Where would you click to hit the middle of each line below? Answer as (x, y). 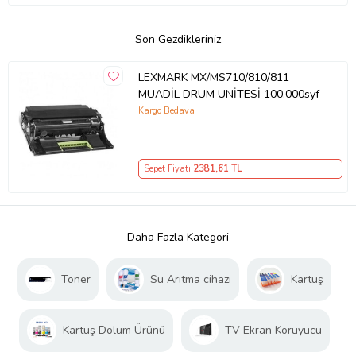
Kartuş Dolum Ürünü (114, 331)
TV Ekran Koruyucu (273, 331)
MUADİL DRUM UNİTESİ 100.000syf (228, 94)
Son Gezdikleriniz (178, 40)
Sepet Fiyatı (168, 168)
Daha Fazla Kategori (178, 238)
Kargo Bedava (166, 110)
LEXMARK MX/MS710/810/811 (213, 77)
